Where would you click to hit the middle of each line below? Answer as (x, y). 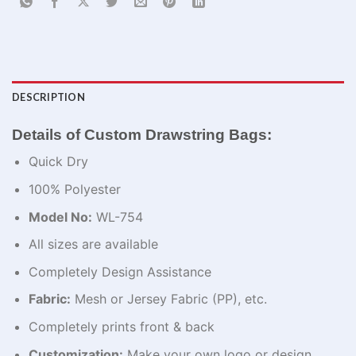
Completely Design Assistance (120, 271)
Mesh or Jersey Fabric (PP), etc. (168, 299)
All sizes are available (93, 244)
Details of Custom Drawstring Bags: (142, 134)
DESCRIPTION (48, 97)
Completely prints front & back (121, 326)
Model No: (60, 217)
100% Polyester (74, 189)
